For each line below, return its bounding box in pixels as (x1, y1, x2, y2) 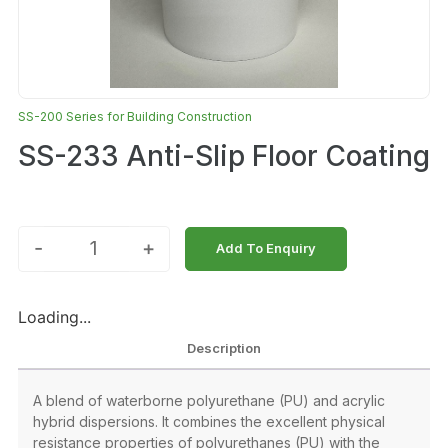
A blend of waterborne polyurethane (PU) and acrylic (32, 391, 385, 409)
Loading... (17, 306, 91, 327)
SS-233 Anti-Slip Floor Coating (17, 138, 430, 173)
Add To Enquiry (215, 240, 316, 257)
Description (187, 339, 261, 356)
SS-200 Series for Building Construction (17, 108, 252, 124)
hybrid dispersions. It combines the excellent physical (32, 412, 385, 430)
